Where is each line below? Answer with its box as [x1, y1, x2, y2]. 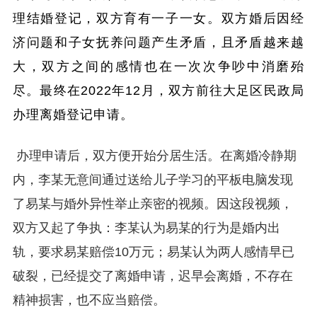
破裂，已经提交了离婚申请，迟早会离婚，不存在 [13, 269, 293, 283]
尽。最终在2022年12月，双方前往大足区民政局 [13, 83, 304, 98]
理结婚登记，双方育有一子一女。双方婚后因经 [13, 11, 304, 25]
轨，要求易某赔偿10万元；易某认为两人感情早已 [13, 245, 294, 259]
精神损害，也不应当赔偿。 [13, 293, 166, 307]
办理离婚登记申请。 [13, 108, 134, 122]
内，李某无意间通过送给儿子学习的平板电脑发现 [13, 173, 293, 187]
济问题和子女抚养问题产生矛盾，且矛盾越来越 [13, 35, 304, 50]
